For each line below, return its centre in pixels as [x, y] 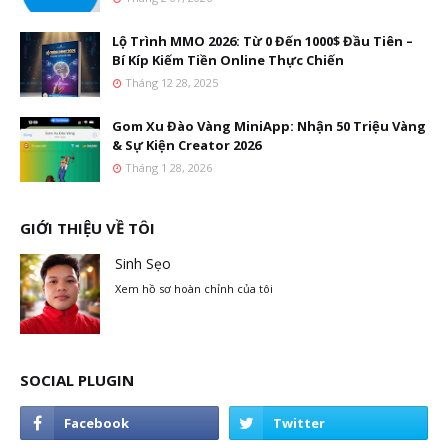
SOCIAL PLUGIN [77, 380]
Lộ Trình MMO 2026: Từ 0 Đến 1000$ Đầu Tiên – [262, 41]
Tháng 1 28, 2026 [168, 167]
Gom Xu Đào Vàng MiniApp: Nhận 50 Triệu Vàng [269, 126]
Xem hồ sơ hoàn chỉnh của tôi [194, 288]
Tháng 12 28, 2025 [171, 82]
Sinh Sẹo [143, 263]
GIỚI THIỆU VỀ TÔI [87, 228]
